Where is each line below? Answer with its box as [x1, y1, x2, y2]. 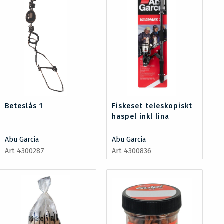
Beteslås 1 [5, 102, 43, 111]
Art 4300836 [111, 147, 151, 156]
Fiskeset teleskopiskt [111, 102, 192, 111]
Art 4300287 [5, 147, 45, 156]
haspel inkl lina [111, 112, 169, 121]
